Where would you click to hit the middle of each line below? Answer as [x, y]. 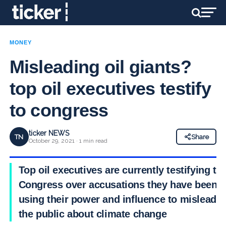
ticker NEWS [49, 133]
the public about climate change [93, 214]
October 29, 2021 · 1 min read [68, 141]
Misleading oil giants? [100, 67]
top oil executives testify [110, 89]
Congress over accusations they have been [118, 185]
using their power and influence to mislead [117, 199]
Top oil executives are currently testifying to [120, 170]
